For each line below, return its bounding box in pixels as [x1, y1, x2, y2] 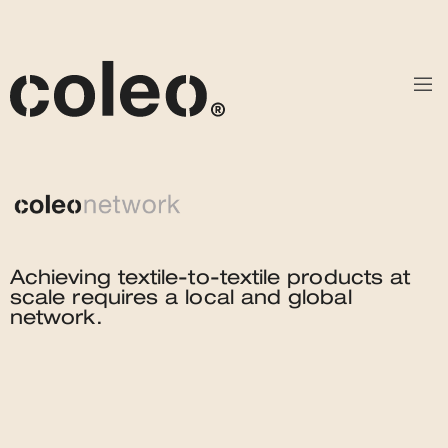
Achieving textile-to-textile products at [10, 268, 411, 288]
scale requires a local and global [10, 288, 352, 308]
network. [10, 308, 103, 328]
